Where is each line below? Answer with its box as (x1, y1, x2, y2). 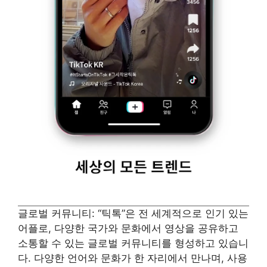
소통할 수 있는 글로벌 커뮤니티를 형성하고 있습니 (18, 237, 249, 250)
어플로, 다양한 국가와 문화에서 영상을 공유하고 (18, 222, 238, 235)
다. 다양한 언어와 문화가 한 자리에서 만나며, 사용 (18, 252, 247, 265)
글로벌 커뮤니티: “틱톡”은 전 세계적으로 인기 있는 (18, 207, 249, 220)
